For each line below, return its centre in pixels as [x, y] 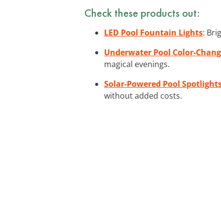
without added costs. [143, 95]
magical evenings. [137, 64]
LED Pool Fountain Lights [153, 32]
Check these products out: [142, 13]
